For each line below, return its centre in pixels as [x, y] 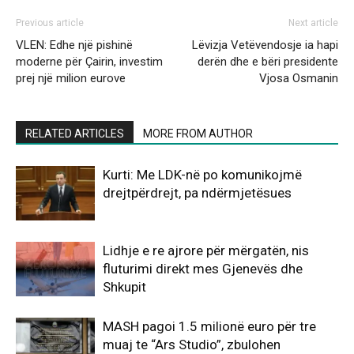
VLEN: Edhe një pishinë [74, 45]
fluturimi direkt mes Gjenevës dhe [203, 268]
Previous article [50, 23]
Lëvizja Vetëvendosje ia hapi [265, 45]
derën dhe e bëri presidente [268, 61]
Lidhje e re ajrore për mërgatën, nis [206, 250]
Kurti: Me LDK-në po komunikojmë [202, 174]
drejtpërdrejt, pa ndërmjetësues [197, 192]
